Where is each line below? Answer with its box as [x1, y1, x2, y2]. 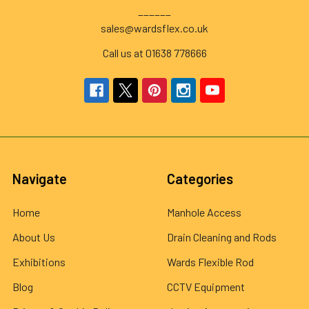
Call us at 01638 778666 [102, 46, 207, 59]
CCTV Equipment [167, 279, 245, 293]
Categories [167, 170, 233, 187]
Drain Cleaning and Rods [167, 230, 277, 243]
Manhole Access [167, 205, 241, 219]
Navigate [12, 170, 67, 187]
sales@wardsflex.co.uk [101, 21, 208, 34]
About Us [12, 230, 55, 243]
